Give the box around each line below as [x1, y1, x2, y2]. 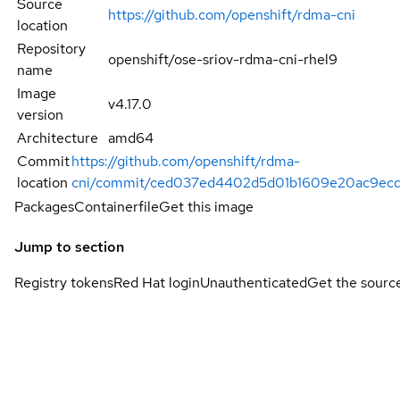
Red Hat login [113, 272, 200, 292]
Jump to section [14, 237, 124, 256]
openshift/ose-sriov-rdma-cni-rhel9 [107, 49, 337, 69]
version [17, 104, 63, 124]
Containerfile [74, 196, 159, 216]
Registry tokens [14, 272, 113, 292]
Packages [14, 196, 74, 216]
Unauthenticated [200, 272, 307, 292]
